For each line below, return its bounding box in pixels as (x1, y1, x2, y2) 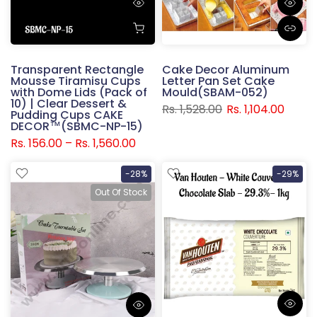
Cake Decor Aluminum (162, 61, 289, 78)
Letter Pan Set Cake (162, 72, 275, 89)
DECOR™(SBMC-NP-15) (11, 117, 143, 134)
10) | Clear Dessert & (11, 95, 127, 112)
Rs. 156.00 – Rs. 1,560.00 (11, 134, 136, 151)
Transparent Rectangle (11, 61, 144, 78)
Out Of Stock (95, 185, 147, 198)
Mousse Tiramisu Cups (11, 72, 141, 89)
